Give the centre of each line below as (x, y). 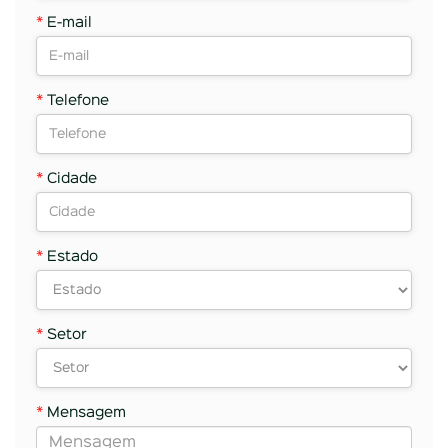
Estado (70, 256)
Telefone (76, 100)
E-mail (67, 22)
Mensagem (84, 412)
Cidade (70, 178)
